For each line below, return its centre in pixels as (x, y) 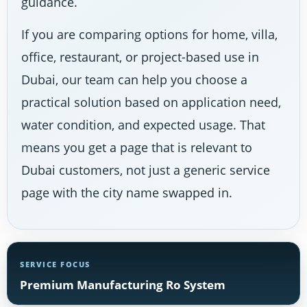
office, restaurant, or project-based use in (140, 57)
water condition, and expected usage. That (143, 124)
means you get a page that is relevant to (137, 147)
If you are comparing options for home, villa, (149, 34)
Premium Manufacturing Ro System (123, 284)
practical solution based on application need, (151, 102)
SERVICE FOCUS (56, 264)
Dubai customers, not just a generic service (146, 170)
